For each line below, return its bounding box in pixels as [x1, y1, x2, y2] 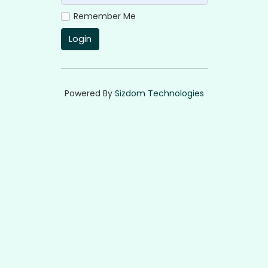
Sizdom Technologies [114, 87, 204, 100]
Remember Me [73, 10, 136, 22]
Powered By [64, 87, 115, 100]
